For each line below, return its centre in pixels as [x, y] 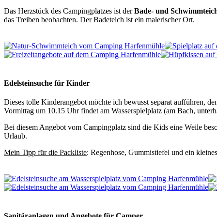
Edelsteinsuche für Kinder [47, 83]
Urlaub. [15, 136]
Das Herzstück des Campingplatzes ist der [69, 11]
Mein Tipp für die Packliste [45, 153]
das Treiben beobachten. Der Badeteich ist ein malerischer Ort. [99, 19]
